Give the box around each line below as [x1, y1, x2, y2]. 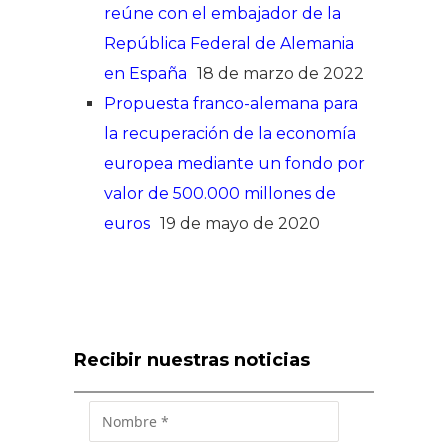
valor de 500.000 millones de [104, 184, 336, 204]
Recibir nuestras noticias [74, 349, 310, 372]
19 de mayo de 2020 [160, 214, 320, 234]
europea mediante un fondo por [104, 154, 365, 174]
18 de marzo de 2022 [197, 64, 364, 84]
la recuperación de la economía [104, 124, 356, 144]
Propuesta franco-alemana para [104, 94, 358, 114]
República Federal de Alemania [104, 34, 354, 54]
